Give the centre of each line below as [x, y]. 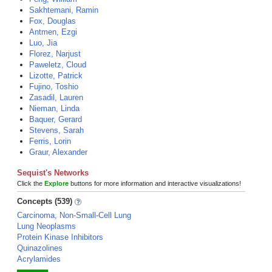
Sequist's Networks [53, 173]
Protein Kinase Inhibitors [60, 237]
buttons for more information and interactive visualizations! [155, 183]
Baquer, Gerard [56, 119]
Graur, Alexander [58, 152]
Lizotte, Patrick [56, 76]
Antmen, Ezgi [53, 32]
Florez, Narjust [55, 54]
